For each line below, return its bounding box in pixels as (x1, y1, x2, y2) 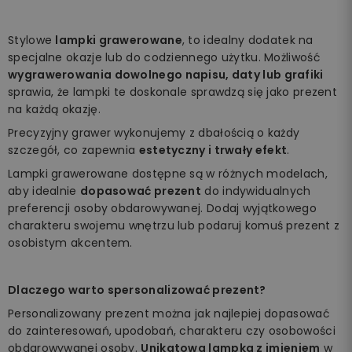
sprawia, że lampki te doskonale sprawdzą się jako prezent (8, 83, 338, 100)
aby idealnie (8, 182, 80, 199)
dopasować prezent (79, 182, 202, 199)
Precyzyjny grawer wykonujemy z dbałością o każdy (8, 124, 300, 141)
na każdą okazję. (8, 101, 101, 117)
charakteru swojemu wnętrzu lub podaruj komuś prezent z (8, 217, 340, 233)
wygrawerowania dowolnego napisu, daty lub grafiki (8, 66, 324, 82)
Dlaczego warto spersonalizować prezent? (8, 281, 266, 298)
